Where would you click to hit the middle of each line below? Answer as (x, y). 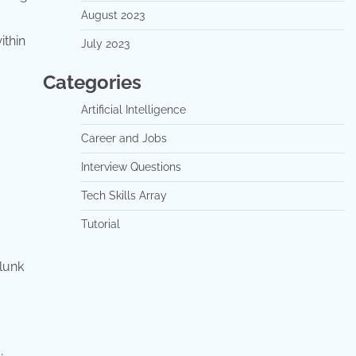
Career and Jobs (124, 138)
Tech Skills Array (124, 195)
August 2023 (112, 15)
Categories (92, 82)
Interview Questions (131, 167)
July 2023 (105, 44)
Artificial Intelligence (133, 110)
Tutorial (100, 224)
